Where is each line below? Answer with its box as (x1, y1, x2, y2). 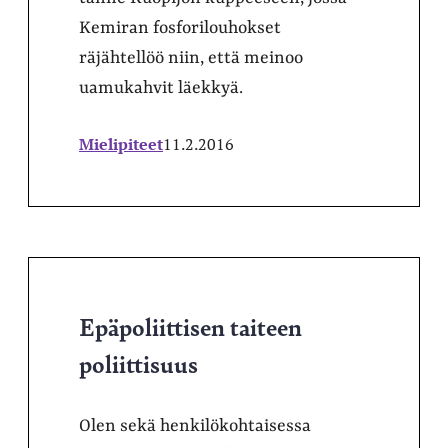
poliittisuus (79, 345, 198, 380)
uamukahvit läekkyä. (79, 77, 243, 98)
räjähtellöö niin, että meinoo (79, 47, 303, 68)
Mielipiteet (79, 132, 163, 155)
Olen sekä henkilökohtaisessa (79, 415, 311, 436)
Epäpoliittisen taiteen (79, 308, 302, 343)
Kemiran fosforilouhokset (79, 17, 281, 38)
